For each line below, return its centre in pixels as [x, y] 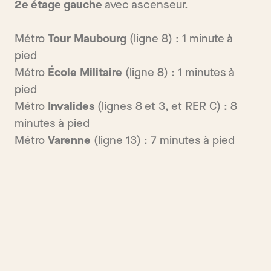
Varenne [69, 141]
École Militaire [85, 73]
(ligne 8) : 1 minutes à [178, 73]
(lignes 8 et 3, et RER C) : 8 [166, 107]
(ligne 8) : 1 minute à [180, 39]
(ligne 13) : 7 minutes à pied [163, 141]
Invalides [71, 107]
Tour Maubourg [87, 39]
